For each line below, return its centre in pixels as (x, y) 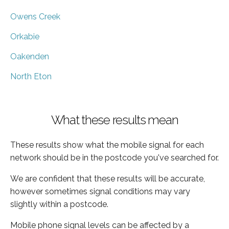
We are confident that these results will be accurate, (108, 178)
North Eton (31, 76)
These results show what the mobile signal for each (107, 145)
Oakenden (30, 56)
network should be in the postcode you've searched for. (114, 157)
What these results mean (114, 120)
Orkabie (25, 36)
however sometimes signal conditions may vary (100, 191)
